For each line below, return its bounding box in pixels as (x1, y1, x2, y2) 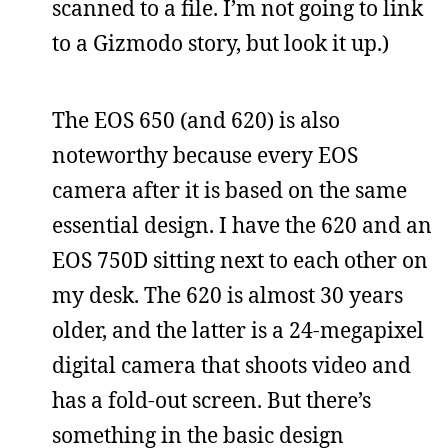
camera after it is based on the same (52, 175, 407, 204)
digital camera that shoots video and (52, 350, 411, 379)
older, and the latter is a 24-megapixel (52, 315, 424, 344)
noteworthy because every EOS (52, 140, 358, 169)
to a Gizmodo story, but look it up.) (52, 28, 389, 57)
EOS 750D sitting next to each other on (52, 245, 428, 274)
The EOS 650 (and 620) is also (52, 105, 340, 134)
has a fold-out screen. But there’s (52, 385, 371, 414)
